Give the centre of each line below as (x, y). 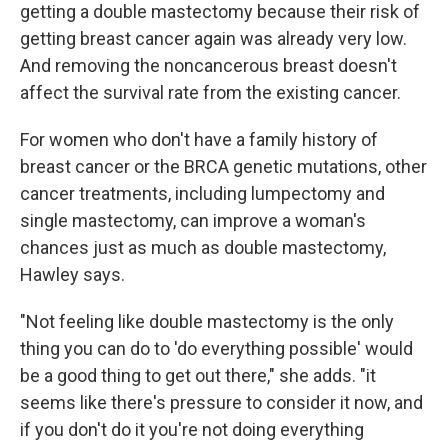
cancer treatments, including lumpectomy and (202, 193)
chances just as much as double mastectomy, (203, 247)
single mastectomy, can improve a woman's (193, 220)
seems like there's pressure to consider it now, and (221, 402)
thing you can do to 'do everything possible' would (216, 348)
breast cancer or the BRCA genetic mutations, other (223, 166)
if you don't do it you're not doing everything (192, 429)
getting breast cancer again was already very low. (213, 38)
